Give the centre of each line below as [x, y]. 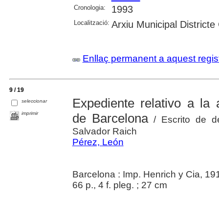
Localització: [91, 22]
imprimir [30, 113]
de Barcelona [110, 118]
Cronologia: [89, 7]
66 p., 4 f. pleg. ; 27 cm [120, 185]
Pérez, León [98, 142]
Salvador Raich [104, 131]
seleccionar [34, 101]
